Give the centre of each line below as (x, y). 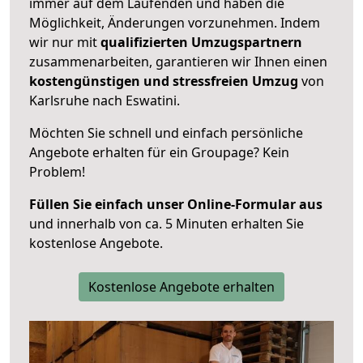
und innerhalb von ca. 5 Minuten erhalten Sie (167, 224)
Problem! (57, 172)
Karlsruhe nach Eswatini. (105, 101)
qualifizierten (144, 43)
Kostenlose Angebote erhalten (181, 287)
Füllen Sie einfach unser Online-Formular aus (176, 205)
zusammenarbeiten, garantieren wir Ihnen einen (178, 62)
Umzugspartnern (247, 43)
